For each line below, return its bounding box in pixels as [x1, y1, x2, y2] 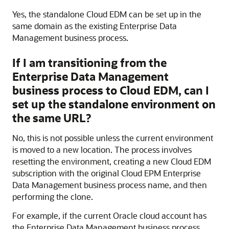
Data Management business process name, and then [12, 179, 207, 190]
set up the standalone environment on [12, 97, 216, 111]
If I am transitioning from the [12, 55, 167, 70]
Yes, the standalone [12, 9, 86, 19]
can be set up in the [127, 9, 201, 19]
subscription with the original [12, 168, 121, 178]
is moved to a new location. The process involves [12, 144, 192, 155]
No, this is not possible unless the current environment [12, 132, 213, 143]
